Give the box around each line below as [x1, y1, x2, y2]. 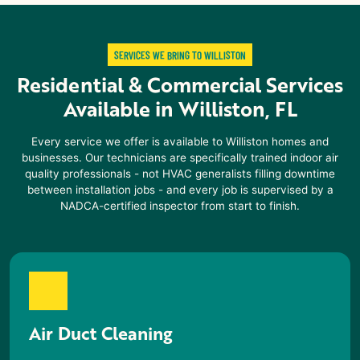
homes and [268, 134, 329, 148]
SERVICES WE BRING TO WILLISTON [114, 47, 246, 62]
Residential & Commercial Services [17, 69, 343, 99]
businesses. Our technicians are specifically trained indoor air [22, 150, 338, 164]
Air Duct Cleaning [29, 320, 173, 346]
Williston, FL [178, 93, 297, 123]
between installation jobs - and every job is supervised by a [27, 182, 333, 196]
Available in [63, 93, 178, 123]
